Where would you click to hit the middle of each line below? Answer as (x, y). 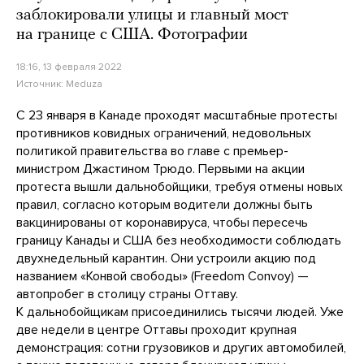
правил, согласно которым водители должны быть (165, 204)
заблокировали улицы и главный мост (152, 15)
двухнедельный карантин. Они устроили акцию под (166, 258)
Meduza (84, 83)
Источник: (41, 83)
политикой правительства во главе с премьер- (152, 151)
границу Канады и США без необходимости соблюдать (179, 240)
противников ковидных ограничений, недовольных (164, 133)
